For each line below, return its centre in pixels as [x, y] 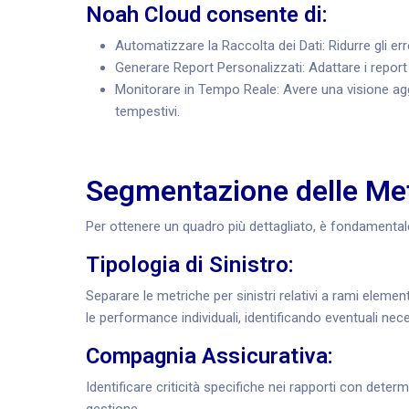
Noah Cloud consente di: [207, 15]
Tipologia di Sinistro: [190, 265]
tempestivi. [147, 111]
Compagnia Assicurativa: [212, 356]
